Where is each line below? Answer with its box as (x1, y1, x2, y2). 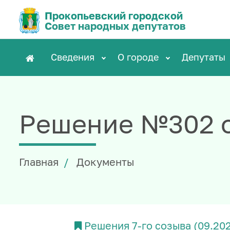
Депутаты (182, 51, 228, 63)
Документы (76, 156, 134, 168)
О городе (118, 51, 161, 63)
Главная (19, 156, 59, 168)
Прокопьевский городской (45, 9, 183, 22)
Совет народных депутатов (45, 20, 186, 32)
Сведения (51, 51, 97, 63)
